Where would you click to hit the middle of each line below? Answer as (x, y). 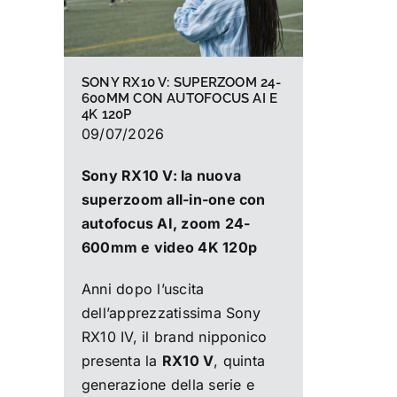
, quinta (240, 360)
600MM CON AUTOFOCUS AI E (179, 98)
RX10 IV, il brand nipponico (174, 336)
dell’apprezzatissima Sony (171, 312)
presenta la (121, 360)
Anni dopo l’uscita (143, 288)
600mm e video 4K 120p (169, 247)
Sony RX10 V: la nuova (161, 175)
